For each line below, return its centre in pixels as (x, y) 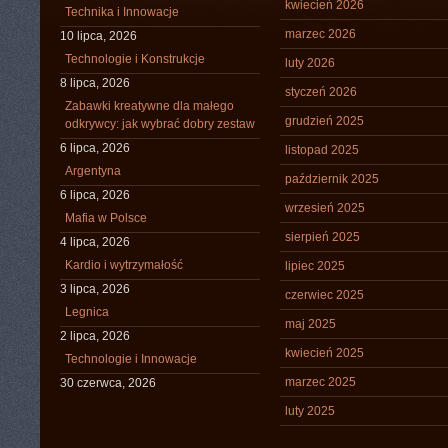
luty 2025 (310, 411)
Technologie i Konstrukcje (135, 59)
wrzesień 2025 (325, 208)
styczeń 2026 (321, 92)
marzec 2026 (320, 34)
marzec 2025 (320, 382)
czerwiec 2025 (324, 295)
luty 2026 (310, 63)
